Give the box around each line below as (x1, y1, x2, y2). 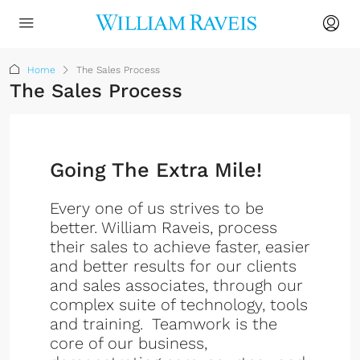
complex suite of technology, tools (50, 295, 308, 314)
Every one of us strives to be (50, 198, 264, 218)
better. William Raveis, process (50, 218, 277, 237)
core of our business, (50, 333, 207, 353)
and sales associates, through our (50, 276, 303, 295)
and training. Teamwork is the (50, 314, 277, 333)
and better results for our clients (50, 256, 297, 276)
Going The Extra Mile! (50, 158, 262, 182)
